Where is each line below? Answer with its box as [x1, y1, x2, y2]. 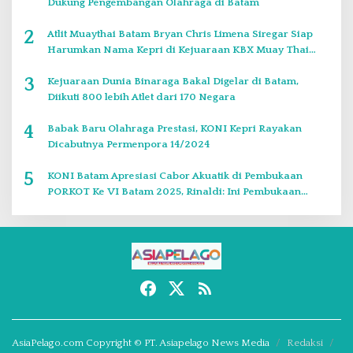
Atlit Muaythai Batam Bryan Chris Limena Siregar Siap [47, 28, 313, 39]
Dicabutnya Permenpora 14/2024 [47, 138, 210, 150]
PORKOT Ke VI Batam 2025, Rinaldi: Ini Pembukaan [47, 185, 301, 197]
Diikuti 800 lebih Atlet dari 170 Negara [47, 91, 236, 102]
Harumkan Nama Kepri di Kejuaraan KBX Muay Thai [47, 43, 309, 55]
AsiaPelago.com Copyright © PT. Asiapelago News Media [12, 337, 269, 349]
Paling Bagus [47, 201, 110, 213]
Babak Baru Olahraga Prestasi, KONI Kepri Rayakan [47, 122, 302, 134]
